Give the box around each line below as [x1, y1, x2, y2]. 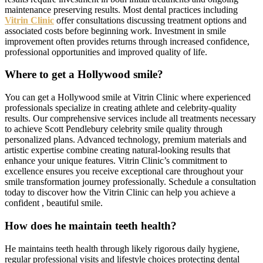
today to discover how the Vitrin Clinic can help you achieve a [5, 187, 235, 198]
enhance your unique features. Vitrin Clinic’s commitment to [5, 156, 227, 166]
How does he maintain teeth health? [5, 219, 177, 232]
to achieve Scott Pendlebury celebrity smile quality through [5, 124, 222, 134]
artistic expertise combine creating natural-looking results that [5, 145, 230, 156]
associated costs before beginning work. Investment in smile [5, 25, 226, 36]
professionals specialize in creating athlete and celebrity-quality [5, 103, 237, 113]
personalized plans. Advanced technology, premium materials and [5, 134, 247, 145]
